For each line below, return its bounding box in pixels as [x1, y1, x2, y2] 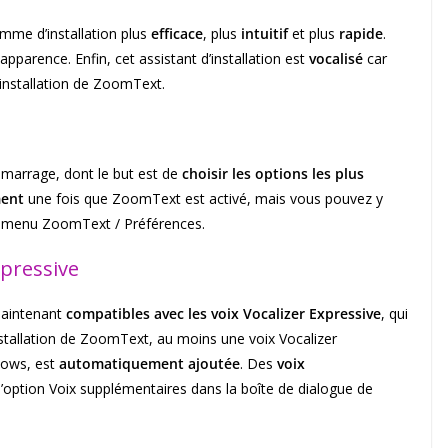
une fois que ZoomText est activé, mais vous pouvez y [24, 189, 383, 209]
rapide [339, 24, 383, 44]
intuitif [241, 24, 288, 44]
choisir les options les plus [182, 164, 364, 184]
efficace [151, 24, 203, 44]
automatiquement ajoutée [55, 354, 240, 374]
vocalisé [309, 49, 363, 69]
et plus [288, 24, 339, 44]
